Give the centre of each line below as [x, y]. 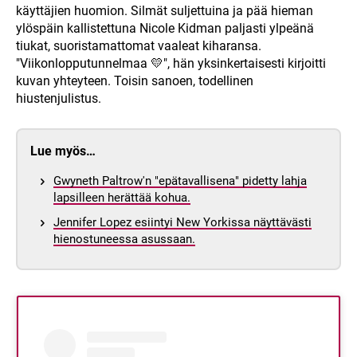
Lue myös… [63, 151]
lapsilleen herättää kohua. [122, 198]
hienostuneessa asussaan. [124, 239]
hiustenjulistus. [59, 99]
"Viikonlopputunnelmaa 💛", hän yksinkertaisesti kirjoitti [171, 64]
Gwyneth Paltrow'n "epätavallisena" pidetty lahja [180, 181]
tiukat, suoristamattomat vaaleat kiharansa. [139, 46]
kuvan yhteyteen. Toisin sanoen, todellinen [135, 81]
